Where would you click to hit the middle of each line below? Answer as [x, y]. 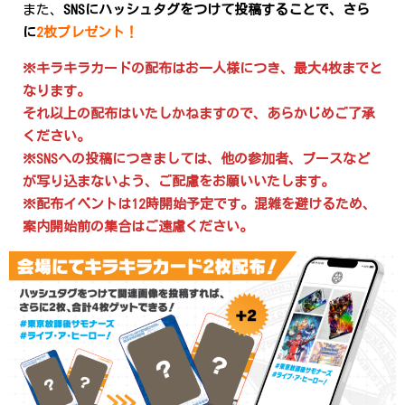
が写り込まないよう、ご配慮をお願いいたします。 [179, 181]
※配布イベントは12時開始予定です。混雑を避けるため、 [199, 204]
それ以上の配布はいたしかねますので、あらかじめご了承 [199, 113]
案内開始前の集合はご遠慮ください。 [138, 226]
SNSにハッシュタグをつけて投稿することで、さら [217, 9]
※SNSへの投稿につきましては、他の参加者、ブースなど [196, 159]
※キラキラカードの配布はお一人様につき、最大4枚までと [202, 68]
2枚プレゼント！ [87, 32]
